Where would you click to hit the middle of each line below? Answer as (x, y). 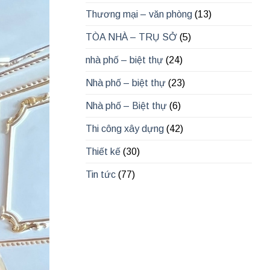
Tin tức (101, 175)
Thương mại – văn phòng (139, 14)
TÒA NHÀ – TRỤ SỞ (131, 37)
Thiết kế (103, 152)
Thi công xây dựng (125, 129)
